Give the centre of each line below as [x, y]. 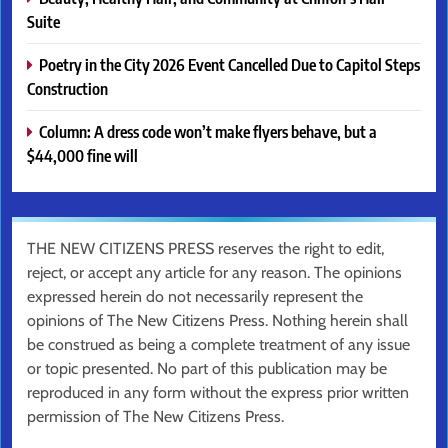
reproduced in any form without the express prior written [218, 392]
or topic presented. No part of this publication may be [207, 368]
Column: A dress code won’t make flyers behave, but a [208, 131]
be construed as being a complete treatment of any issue [218, 344]
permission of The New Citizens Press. [155, 416]
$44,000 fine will [82, 155]
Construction [67, 88]
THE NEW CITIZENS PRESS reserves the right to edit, [205, 248]
